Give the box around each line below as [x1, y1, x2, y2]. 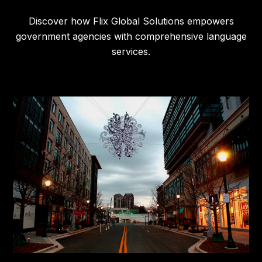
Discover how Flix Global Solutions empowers [28, 15, 234, 27]
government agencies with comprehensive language [15, 30, 247, 42]
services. [112, 45, 150, 57]
